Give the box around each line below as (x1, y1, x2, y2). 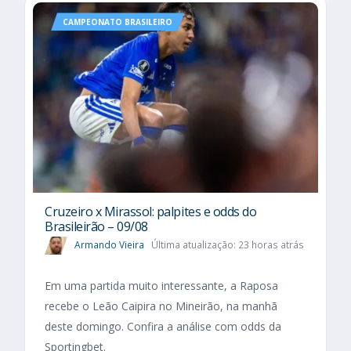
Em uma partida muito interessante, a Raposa (45, 278, 278, 294)
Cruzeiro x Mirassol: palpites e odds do (45, 202, 257, 220)
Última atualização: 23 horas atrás (150, 237, 304, 251)
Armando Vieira (74, 237, 144, 251)
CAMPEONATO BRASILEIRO (63, 16, 172, 28)
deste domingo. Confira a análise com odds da (45, 319, 281, 335)
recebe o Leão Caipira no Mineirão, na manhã (45, 299, 277, 314)
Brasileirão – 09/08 (45, 217, 148, 235)
